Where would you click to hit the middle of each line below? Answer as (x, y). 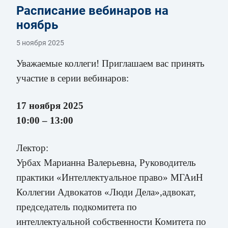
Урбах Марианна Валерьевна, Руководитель (106, 162)
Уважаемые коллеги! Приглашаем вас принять (110, 63)
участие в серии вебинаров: (73, 78)
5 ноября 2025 (40, 43)
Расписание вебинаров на (92, 10)
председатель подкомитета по (77, 207)
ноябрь (37, 25)
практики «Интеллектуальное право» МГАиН (110, 177)
